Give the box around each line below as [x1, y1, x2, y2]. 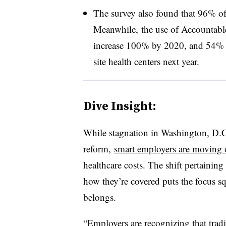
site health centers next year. [93, 54, 199, 68]
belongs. [83, 190, 116, 203]
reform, [83, 142, 114, 155]
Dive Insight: [83, 97, 156, 114]
